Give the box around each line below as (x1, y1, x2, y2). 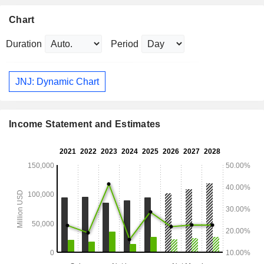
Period (111, 39, 138, 49)
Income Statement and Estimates (9, 119, 161, 130)
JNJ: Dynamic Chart (15, 76, 99, 87)
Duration (6, 39, 42, 49)
